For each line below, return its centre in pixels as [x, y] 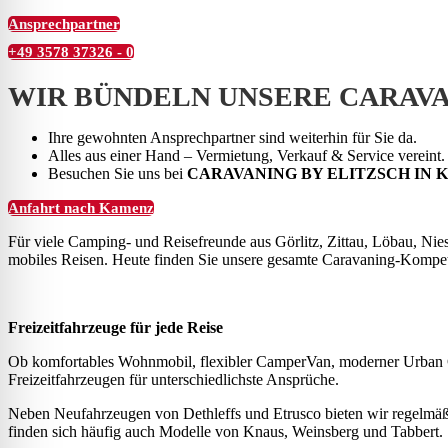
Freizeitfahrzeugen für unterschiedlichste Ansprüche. [173, 380]
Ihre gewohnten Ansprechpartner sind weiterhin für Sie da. [232, 138]
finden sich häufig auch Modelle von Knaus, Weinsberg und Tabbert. [225, 432]
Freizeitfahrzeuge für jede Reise [115, 328]
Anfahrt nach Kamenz [81, 208]
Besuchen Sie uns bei [117, 174]
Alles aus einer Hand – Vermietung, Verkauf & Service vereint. [246, 156]
